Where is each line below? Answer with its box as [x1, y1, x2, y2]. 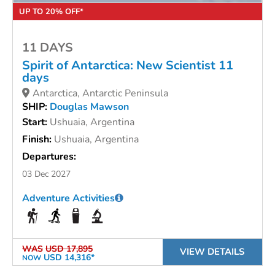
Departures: [22, 150, 76, 164]
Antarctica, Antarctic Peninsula [33, 87, 168, 101]
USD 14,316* [41, 252, 95, 264]
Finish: [22, 133, 54, 147]
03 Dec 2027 [22, 168, 71, 180]
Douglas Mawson [50, 100, 129, 114]
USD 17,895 [45, 243, 93, 255]
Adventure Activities [22, 192, 115, 206]
